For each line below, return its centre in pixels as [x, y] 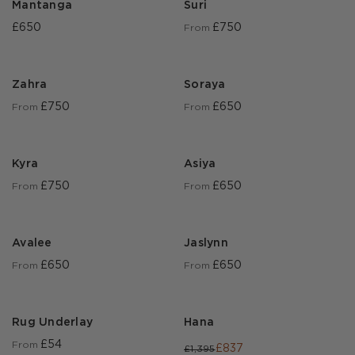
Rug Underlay [52, 323]
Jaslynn [206, 244]
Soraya [205, 85]
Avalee [32, 244]
